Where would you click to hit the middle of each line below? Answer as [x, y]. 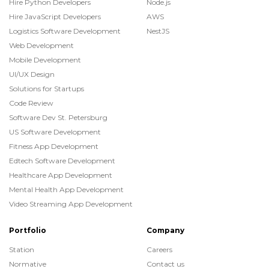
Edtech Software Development [62, 160]
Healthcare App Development [61, 175]
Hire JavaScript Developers [55, 16]
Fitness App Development [54, 146]
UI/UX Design [32, 74]
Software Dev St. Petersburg [58, 117]
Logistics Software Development [65, 31]
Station [22, 249]
